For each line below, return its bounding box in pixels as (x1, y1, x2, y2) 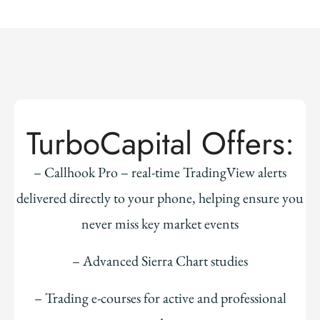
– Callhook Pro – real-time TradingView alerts (34, 163, 286, 182)
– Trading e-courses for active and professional (34, 289, 286, 308)
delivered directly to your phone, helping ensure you (16, 189, 304, 208)
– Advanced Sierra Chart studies (72, 251, 248, 271)
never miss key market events (81, 214, 239, 234)
